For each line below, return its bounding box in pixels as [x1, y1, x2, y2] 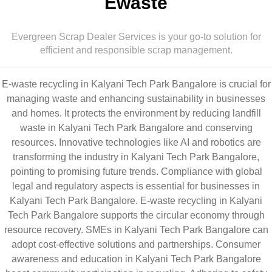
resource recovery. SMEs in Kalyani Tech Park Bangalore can [4, 225, 268, 235]
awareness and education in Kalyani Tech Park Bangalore [11, 254, 261, 264]
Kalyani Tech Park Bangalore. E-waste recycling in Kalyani [10, 195, 262, 206]
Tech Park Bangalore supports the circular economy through [7, 210, 265, 220]
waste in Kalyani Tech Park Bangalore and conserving [19, 123, 253, 133]
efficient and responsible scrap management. [39, 45, 233, 55]
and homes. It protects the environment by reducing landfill [11, 108, 261, 118]
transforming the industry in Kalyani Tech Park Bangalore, [13, 152, 259, 162]
